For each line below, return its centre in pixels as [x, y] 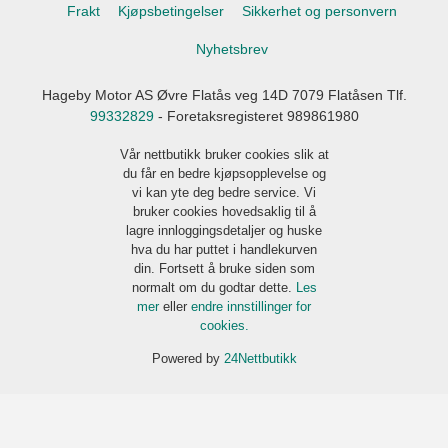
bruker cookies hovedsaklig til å [224, 211]
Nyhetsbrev [231, 48]
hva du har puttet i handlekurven [224, 249]
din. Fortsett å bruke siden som [224, 268]
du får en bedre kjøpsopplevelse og [224, 173]
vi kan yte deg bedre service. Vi [224, 192]
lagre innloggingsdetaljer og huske [224, 230]
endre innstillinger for [251, 306]
